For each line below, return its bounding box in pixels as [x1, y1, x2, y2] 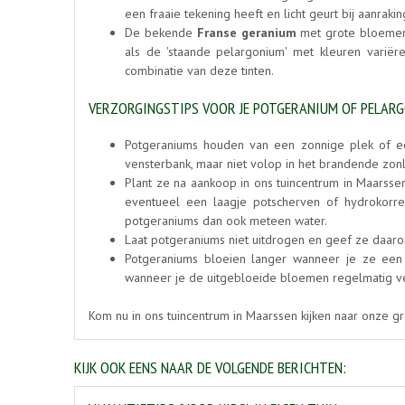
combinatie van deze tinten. [125, 62, 280, 80]
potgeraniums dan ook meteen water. [125, 212, 327, 230]
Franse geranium [196, 24, 297, 42]
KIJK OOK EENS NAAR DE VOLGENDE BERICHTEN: [74, 357, 346, 379]
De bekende [125, 24, 197, 42]
